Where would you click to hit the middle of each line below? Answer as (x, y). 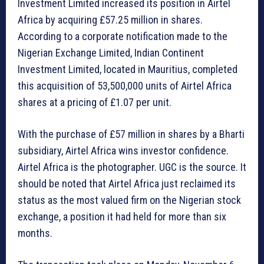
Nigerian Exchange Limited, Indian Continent (111, 53)
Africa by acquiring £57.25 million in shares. (110, 20)
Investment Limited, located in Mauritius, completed (128, 70)
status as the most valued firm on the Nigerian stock (129, 200)
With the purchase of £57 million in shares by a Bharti (131, 134)
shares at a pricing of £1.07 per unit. (95, 103)
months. (35, 233)
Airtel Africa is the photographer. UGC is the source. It (132, 167)
